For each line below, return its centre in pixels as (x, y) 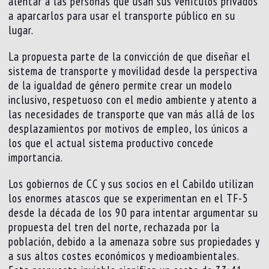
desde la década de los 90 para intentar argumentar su (134, 213)
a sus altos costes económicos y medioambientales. (124, 256)
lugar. (21, 30)
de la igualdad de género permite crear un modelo (121, 86)
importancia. (36, 158)
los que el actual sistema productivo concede (111, 143)
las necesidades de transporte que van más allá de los (132, 114)
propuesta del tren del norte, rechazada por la (114, 227)
